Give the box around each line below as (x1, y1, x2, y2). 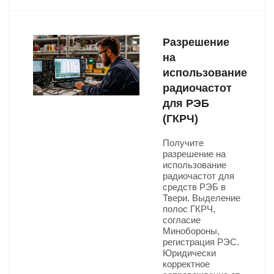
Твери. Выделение (163, 193, 240, 203)
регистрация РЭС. (163, 237, 239, 247)
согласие (163, 215, 201, 225)
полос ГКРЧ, (163, 204, 215, 214)
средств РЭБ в (163, 182, 226, 192)
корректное (163, 259, 210, 269)
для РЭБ (163, 97, 209, 109)
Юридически (163, 248, 216, 258)
